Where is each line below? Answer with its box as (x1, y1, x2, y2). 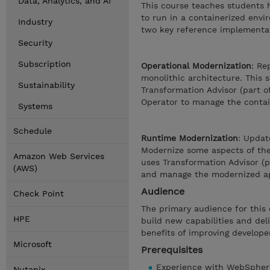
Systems (18, 101, 52, 111)
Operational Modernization (141, 61, 251, 71)
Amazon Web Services (13, 151, 104, 161)
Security (18, 38, 52, 48)
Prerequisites (141, 244, 202, 256)
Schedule (13, 126, 52, 136)
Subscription (18, 59, 71, 69)
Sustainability (18, 80, 75, 90)
